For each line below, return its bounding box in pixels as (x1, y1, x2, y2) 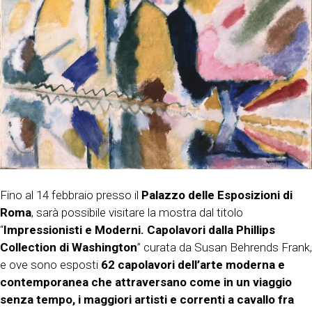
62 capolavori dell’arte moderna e (101, 258, 285, 272)
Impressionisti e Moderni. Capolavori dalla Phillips (3, 223, 275, 237)
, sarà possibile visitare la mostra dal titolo (31, 205, 243, 220)
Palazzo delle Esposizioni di (141, 188, 292, 203)
